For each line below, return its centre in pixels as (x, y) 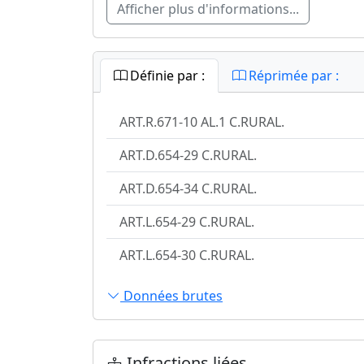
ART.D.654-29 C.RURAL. (188, 156)
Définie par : (166, 76)
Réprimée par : (292, 76)
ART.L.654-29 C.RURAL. (187, 222)
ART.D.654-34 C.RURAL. (188, 189)
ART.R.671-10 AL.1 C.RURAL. (202, 122)
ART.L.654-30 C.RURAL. (187, 256)
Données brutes (171, 296)
